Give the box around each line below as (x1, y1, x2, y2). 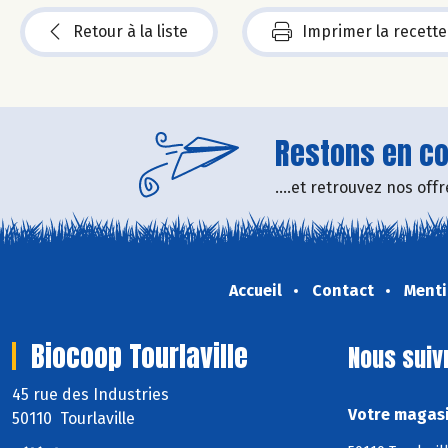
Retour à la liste (73, 21, 188, 41)
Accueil (228, 280, 282, 300)
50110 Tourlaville (12, 408, 135, 428)
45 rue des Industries (12, 384, 173, 404)
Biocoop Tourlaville (31, 334, 248, 377)
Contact (311, 280, 374, 300)
